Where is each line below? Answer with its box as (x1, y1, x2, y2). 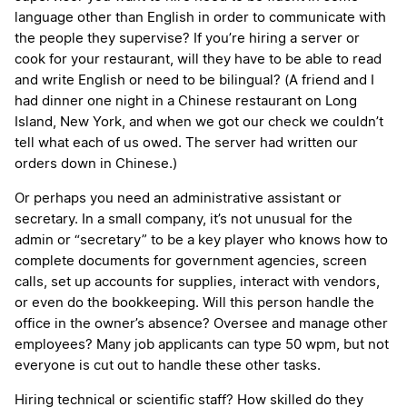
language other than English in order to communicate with (15, 11, 386, 25)
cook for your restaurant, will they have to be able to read (15, 53, 382, 67)
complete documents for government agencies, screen (15, 254, 367, 269)
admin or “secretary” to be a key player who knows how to (15, 233, 388, 248)
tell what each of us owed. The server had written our (15, 136, 358, 151)
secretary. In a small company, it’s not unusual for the (15, 213, 352, 227)
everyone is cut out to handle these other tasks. (15, 359, 324, 373)
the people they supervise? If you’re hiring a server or (15, 32, 360, 46)
